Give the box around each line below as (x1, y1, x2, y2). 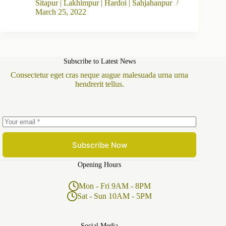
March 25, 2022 (35, 7, 86, 16)
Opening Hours (78, 160, 122, 169)
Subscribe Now (72, 140, 127, 150)
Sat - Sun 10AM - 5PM (77, 192, 152, 201)
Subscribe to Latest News (63, 57, 136, 66)
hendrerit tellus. (75, 80, 124, 89)
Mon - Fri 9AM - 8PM (78, 182, 151, 191)
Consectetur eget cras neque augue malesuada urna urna (11, 71, 189, 80)
